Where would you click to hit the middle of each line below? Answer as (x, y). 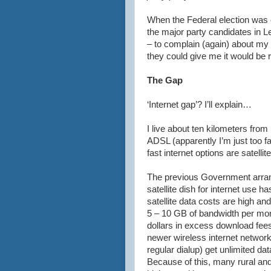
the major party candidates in (205, 32)
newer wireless (178, 238)
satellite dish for (179, 189)
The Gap (165, 80)
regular (162, 250)
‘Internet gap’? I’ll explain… (199, 105)
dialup (188, 250)
